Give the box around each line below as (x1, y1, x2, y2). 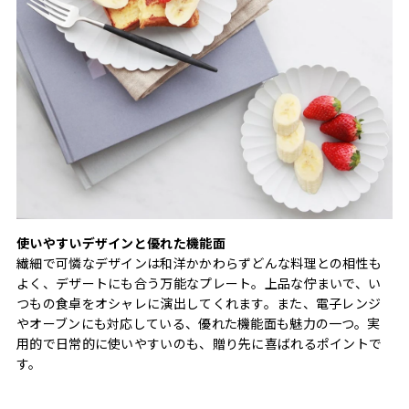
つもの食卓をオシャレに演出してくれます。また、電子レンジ (16, 293, 382, 312)
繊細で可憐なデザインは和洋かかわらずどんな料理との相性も (16, 253, 383, 272)
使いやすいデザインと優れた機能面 (16, 233, 225, 252)
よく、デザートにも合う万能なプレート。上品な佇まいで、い (16, 273, 382, 292)
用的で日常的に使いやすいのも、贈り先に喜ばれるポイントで (16, 333, 383, 352)
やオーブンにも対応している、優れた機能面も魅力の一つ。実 (16, 313, 381, 332)
